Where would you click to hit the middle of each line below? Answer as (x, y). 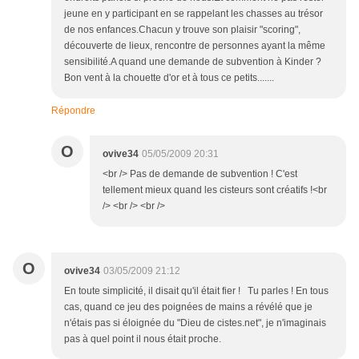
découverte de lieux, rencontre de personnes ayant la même (195, 46)
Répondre (73, 111)
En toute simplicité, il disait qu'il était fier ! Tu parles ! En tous (196, 291)
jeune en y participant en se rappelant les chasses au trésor (194, 14)
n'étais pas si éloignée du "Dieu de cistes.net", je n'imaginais (195, 323)
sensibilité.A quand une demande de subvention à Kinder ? (193, 62)
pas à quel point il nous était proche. (143, 339)
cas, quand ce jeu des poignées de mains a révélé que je (188, 307)
